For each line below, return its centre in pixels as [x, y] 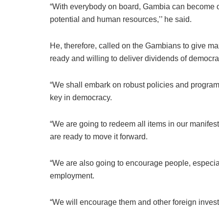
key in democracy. [81, 97]
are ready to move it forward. [99, 136]
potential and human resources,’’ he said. [121, 19]
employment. [72, 175]
